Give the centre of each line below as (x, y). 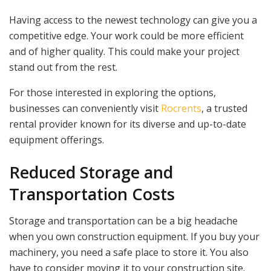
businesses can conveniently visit (85, 109)
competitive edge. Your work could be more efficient (126, 36)
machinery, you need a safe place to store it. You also (129, 253)
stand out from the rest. (63, 67)
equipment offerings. (57, 140)
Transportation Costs (92, 194)
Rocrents (181, 109)
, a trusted (224, 109)
